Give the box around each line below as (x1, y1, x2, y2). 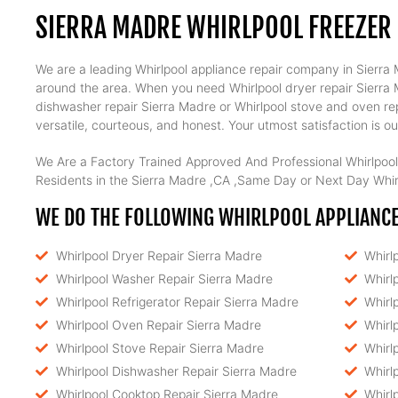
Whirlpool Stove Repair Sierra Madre (55, 340, 264, 355)
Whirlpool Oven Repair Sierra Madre (55, 317, 261, 332)
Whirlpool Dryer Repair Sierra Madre (55, 248, 262, 263)
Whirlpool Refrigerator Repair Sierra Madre (55, 294, 298, 309)
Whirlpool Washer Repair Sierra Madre (55, 271, 273, 286)
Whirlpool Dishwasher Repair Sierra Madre (55, 363, 297, 378)
